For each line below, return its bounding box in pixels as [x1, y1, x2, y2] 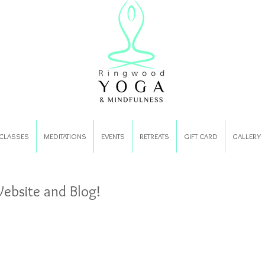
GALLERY [232, 131, 261, 141]
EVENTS [101, 131, 125, 141]
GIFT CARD [183, 131, 218, 141]
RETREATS [139, 131, 169, 141]
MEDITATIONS [43, 131, 86, 141]
